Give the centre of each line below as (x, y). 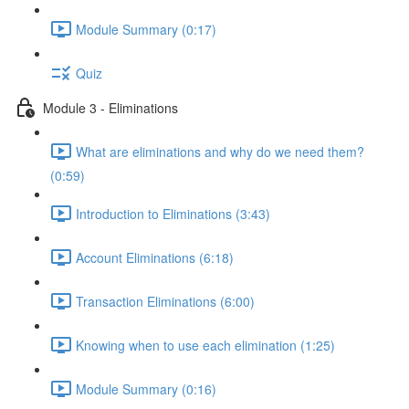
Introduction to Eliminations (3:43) (173, 213)
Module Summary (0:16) (146, 388)
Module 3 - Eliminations (110, 107)
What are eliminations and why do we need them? (220, 151)
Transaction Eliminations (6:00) (165, 301)
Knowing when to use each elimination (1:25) (205, 345)
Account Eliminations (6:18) (155, 257)
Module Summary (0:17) (146, 29)
